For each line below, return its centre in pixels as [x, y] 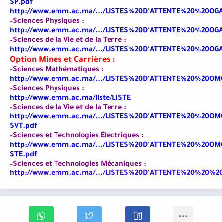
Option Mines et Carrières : [62, 61]
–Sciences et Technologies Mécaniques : [78, 165]
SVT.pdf [24, 127]
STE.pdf [24, 155]
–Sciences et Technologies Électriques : [77, 137]
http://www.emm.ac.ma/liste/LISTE [70, 99]
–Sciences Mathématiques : [57, 71]
